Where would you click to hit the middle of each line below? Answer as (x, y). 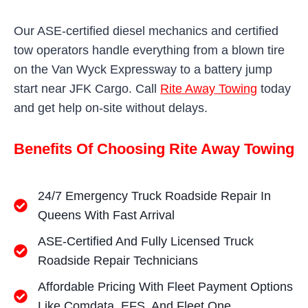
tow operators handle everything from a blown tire (149, 50)
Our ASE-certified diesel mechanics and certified (146, 31)
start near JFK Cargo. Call (87, 88)
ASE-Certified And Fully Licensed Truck (146, 241)
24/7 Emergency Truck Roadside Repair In (154, 196)
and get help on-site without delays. (111, 108)
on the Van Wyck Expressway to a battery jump (143, 69)
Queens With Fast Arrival (106, 215)
